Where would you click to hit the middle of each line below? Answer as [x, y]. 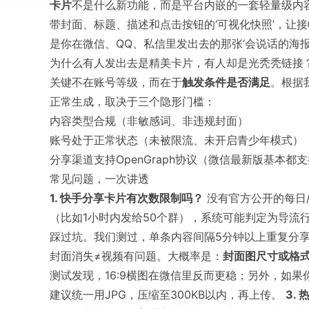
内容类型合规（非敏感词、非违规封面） [149, 121]
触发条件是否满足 [226, 82]
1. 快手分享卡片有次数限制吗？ [127, 198]
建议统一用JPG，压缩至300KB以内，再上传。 [168, 295]
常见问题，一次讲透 [99, 179]
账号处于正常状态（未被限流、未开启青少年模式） [177, 140]
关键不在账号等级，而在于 [116, 82]
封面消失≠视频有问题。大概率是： [136, 256]
